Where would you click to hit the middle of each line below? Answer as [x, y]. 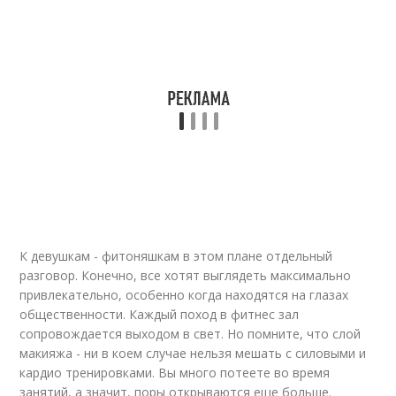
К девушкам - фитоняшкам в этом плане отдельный [176, 256]
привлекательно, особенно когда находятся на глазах [184, 295]
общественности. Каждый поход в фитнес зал [160, 314]
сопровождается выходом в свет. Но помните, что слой [190, 334]
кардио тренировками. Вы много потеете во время [175, 373]
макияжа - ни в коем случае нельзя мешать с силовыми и [193, 353]
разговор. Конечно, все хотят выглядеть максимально [186, 275]
